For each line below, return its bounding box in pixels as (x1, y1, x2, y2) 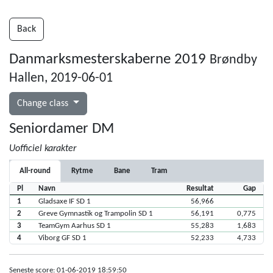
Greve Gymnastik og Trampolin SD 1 (38, 210, 153, 218)
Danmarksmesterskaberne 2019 (9, 52, 210, 67)
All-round (19, 167, 51, 175)
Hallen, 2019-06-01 (9, 71, 113, 85)
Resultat (186, 185, 214, 193)
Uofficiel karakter (9, 144, 76, 154)
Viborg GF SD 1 (38, 234, 87, 242)
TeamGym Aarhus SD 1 (38, 222, 111, 230)
